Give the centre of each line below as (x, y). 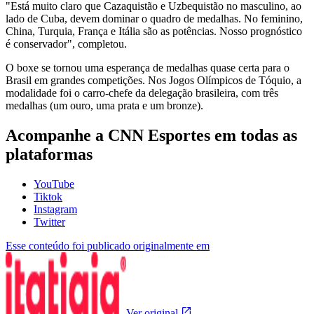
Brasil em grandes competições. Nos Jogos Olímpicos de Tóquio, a (153, 80)
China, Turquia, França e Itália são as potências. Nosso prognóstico (154, 31)
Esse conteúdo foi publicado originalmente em (108, 245)
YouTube (54, 184)
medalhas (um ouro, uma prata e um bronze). (104, 105)
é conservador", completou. (66, 43)
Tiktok (48, 196)
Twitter (49, 221)
